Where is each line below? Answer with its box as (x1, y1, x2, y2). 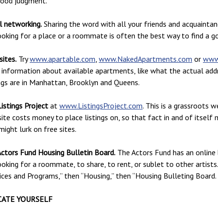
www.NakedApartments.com (99, 54, 192, 64)
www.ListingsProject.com (59, 100, 143, 110)
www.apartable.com (30, 54, 95, 64)
